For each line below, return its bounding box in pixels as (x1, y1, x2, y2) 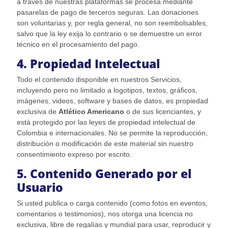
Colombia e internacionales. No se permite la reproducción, (16, 129, 208, 137)
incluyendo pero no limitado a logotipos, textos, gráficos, (16, 86, 197, 95)
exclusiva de (16, 107, 59, 116)
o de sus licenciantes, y (124, 107, 201, 116)
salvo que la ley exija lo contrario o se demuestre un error (16, 30, 202, 38)
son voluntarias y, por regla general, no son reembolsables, (16, 19, 208, 27)
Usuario (16, 180, 63, 196)
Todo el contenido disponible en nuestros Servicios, (16, 75, 182, 84)
